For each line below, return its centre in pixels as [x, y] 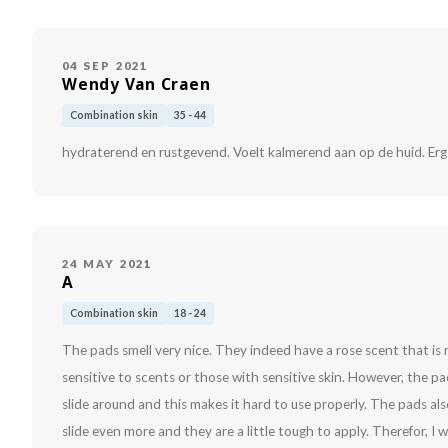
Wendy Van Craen [136, 85]
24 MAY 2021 [107, 264]
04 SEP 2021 [105, 66]
